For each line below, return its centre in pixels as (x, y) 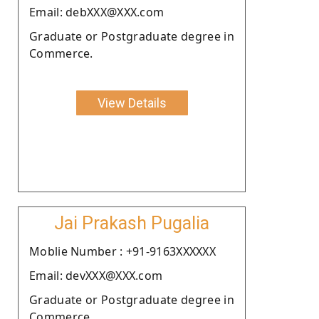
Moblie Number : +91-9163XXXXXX (122, 251)
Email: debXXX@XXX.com (97, 12)
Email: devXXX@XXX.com (96, 275)
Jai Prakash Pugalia (132, 223)
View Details (132, 103)
